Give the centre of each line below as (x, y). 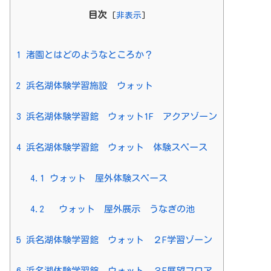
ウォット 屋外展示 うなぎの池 (119, 209)
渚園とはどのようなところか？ (87, 54)
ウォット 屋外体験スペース (106, 178)
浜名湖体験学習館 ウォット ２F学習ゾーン (117, 240)
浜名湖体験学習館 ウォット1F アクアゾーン (119, 116)
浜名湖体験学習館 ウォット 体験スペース (114, 147)
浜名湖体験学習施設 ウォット (87, 85)
